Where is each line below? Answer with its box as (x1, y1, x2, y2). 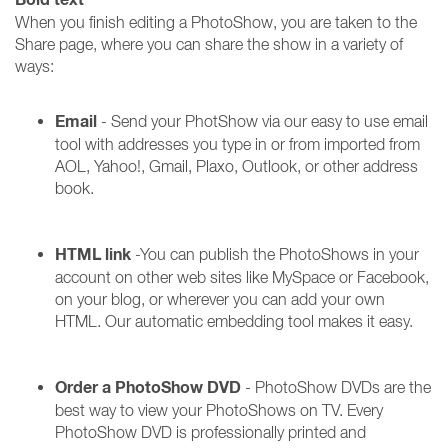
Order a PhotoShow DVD (55, 377, 241, 398)
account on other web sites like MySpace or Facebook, (55, 268, 429, 286)
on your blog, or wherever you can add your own (55, 290, 385, 308)
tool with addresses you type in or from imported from (55, 135, 420, 153)
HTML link (55, 244, 131, 265)
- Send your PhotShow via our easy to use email (97, 112, 428, 130)
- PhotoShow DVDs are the (241, 378, 431, 396)
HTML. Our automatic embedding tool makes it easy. (55, 312, 413, 330)
